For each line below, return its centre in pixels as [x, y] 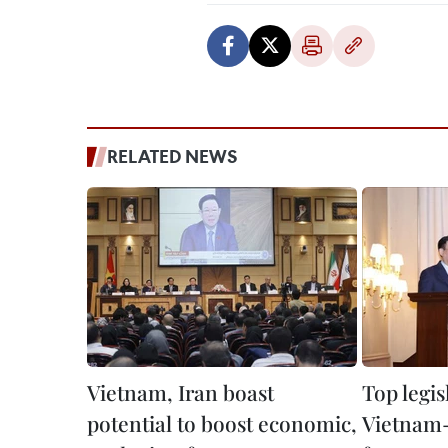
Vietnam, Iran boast [180, 392]
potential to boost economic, [222, 423]
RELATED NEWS [172, 156]
